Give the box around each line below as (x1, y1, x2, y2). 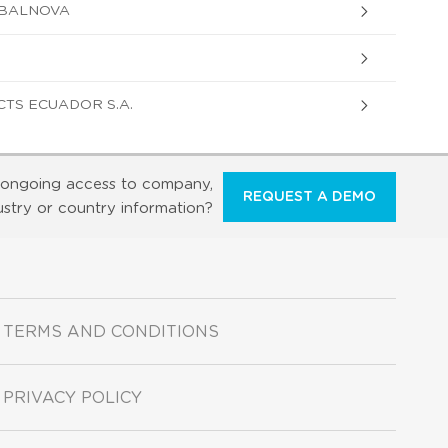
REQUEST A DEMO (243, 189, 376, 204)
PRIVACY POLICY (3, 389, 142, 406)
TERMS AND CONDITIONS (3, 323, 219, 340)
